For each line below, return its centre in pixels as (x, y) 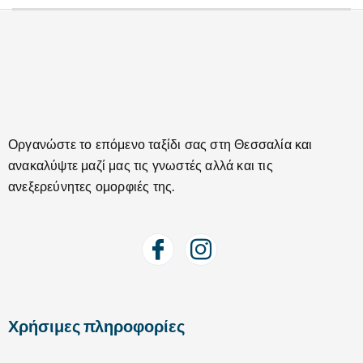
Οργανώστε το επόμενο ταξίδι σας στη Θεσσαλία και (160, 143)
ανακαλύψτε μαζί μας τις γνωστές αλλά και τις (141, 164)
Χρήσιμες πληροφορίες (96, 325)
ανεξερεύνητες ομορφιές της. (92, 186)
